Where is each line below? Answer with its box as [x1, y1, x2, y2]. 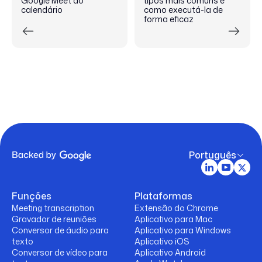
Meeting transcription [12, 202, 94, 214]
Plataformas [135, 189, 192, 203]
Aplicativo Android [135, 247, 206, 258]
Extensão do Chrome [135, 202, 218, 214]
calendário [21, 4, 63, 16]
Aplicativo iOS [135, 236, 189, 247]
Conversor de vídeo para [12, 247, 108, 258]
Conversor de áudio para [12, 225, 109, 236]
